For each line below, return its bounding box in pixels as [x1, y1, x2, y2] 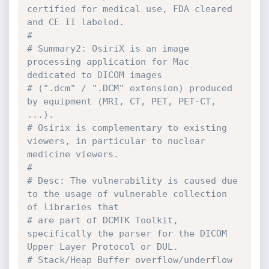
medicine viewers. [26, 149, 119, 160]
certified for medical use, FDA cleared [26, 4, 232, 14]
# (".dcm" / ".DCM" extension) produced [26, 83, 232, 94]
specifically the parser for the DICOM [26, 228, 227, 239]
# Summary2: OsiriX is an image [26, 43, 189, 54]
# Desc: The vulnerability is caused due [26, 175, 238, 186]
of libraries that [26, 202, 119, 213]
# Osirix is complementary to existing [26, 122, 227, 133]
